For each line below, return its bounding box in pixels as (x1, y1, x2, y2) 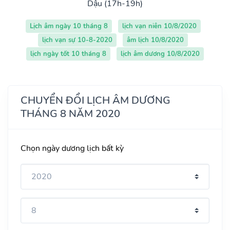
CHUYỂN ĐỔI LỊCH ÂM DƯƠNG (21, 93, 170, 107)
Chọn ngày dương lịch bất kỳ (21, 142, 124, 154)
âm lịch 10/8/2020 (127, 35, 184, 45)
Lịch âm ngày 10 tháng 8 (29, 21, 108, 31)
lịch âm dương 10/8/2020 (121, 49, 200, 59)
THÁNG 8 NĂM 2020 (21, 106, 120, 121)
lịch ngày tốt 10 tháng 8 (30, 49, 106, 59)
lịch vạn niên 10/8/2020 (122, 21, 197, 31)
